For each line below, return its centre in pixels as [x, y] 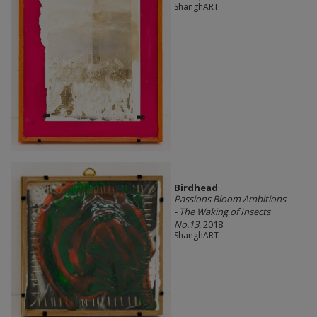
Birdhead [196, 187]
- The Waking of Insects [222, 211]
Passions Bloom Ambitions [230, 198]
